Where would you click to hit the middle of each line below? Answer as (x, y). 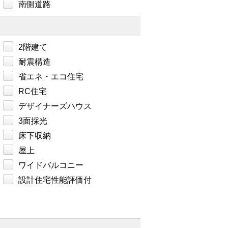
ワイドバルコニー (51, 165)
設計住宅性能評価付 (55, 180)
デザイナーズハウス (55, 106)
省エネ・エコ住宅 (51, 77)
